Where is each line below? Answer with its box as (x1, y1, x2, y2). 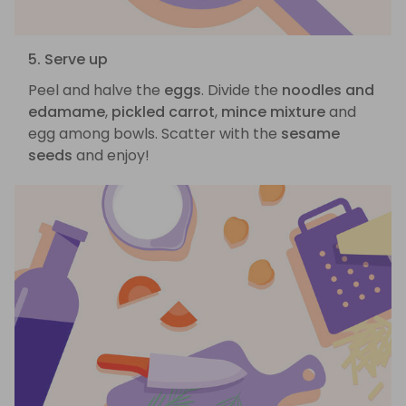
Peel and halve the (28, 80, 164, 101)
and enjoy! (72, 145, 150, 167)
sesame (281, 123, 340, 145)
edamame (28, 101, 105, 123)
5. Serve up (28, 49, 108, 71)
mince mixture (221, 101, 325, 123)
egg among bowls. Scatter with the (28, 123, 281, 145)
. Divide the (201, 80, 282, 101)
